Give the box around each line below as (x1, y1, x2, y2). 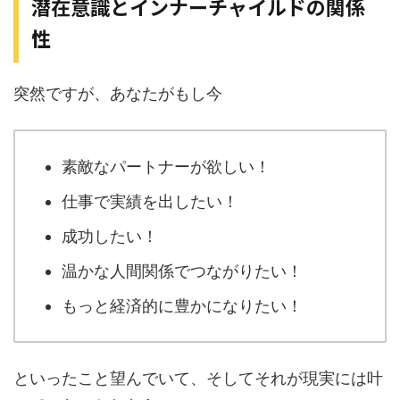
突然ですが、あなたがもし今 (13, 84, 222, 104)
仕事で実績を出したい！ (62, 191, 238, 211)
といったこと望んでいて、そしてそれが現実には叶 (13, 369, 383, 388)
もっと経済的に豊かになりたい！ (62, 296, 303, 315)
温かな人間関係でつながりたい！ (62, 261, 303, 280)
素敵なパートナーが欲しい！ (62, 156, 271, 176)
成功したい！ (62, 226, 158, 246)
